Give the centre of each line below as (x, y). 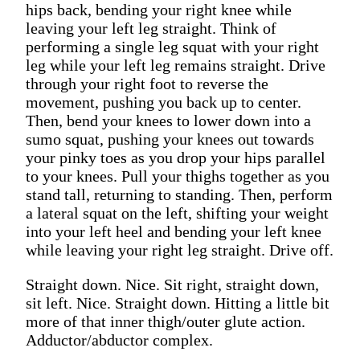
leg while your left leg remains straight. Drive (176, 65)
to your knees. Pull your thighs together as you (178, 176)
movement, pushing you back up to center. (164, 102)
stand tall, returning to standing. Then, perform (179, 194)
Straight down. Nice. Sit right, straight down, (172, 284)
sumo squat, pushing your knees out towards (170, 139)
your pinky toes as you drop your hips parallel (176, 157)
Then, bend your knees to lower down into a (168, 120)
